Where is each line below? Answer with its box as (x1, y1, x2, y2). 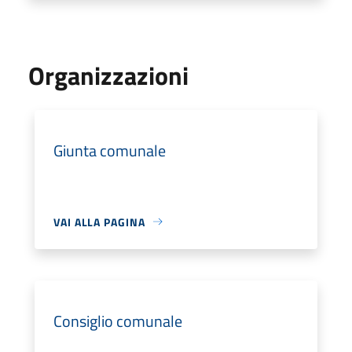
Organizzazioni (28, 56, 189, 94)
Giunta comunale (53, 137, 166, 163)
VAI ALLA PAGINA (53, 213, 145, 230)
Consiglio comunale (53, 308, 182, 333)
